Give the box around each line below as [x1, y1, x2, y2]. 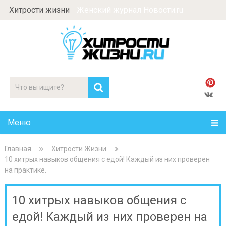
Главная [4, 145, 31, 153]
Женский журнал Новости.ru [75, 5, 183, 15]
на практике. [4, 166, 46, 174]
